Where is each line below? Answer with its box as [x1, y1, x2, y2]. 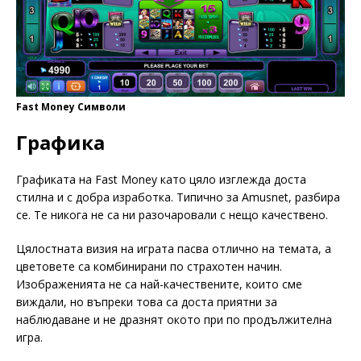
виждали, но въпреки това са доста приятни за [16, 294, 277, 310]
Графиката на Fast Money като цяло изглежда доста [16, 172, 306, 188]
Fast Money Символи [16, 100, 126, 114]
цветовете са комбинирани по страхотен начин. [16, 259, 282, 275]
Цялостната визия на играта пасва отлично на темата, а [16, 241, 331, 257]
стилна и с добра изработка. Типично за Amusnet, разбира [16, 189, 340, 205]
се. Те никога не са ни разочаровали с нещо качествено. [16, 207, 328, 223]
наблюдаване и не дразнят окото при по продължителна [16, 312, 332, 328]
